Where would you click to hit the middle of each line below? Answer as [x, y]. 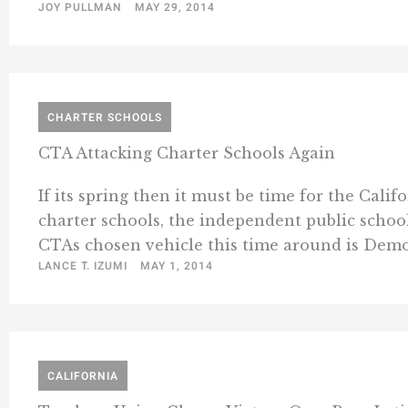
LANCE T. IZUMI [83, 266]
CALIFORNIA [83, 377]
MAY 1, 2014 [177, 266]
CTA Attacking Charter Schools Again [187, 153]
